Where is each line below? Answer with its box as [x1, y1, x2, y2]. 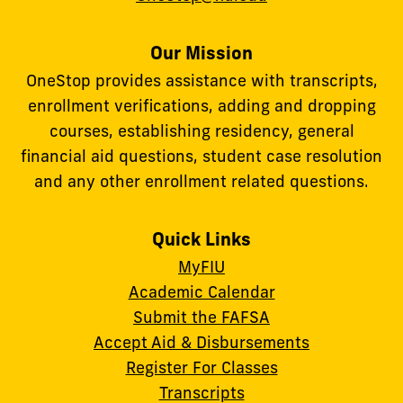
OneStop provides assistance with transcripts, [25, 70, 378, 92]
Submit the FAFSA [133, 306, 270, 327]
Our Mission [150, 41, 253, 65]
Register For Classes [125, 356, 278, 378]
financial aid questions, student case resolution [21, 146, 382, 167]
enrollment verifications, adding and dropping [27, 95, 376, 117]
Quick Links [152, 228, 251, 251]
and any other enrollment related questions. [34, 171, 369, 193]
